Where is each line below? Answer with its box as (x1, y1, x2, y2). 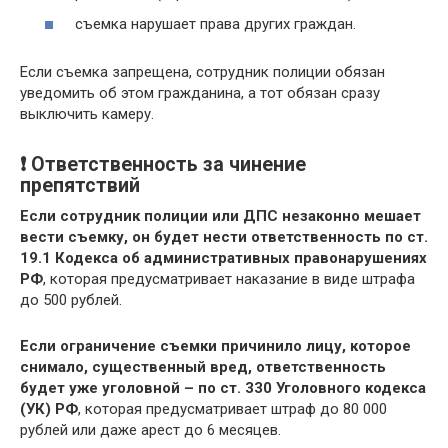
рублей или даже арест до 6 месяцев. (20, 421, 281, 439)
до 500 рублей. (20, 291, 122, 309)
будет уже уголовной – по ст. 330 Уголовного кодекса (20, 379, 426, 397)
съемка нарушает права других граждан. (75, 15, 356, 33)
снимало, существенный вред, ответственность (20, 358, 386, 376)
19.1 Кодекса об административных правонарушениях (20, 249, 427, 267)
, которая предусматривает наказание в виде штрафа (43, 270, 415, 288)
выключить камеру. (20, 105, 154, 123)
